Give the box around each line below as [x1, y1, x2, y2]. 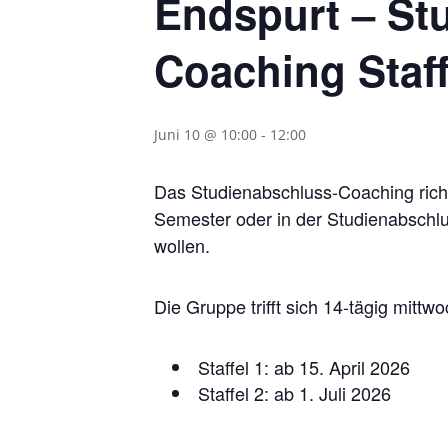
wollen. [154, 231, 211, 258]
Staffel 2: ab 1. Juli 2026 [198, 379, 392, 406]
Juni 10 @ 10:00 [154, 124, 258, 144]
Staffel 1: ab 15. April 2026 [198, 353, 411, 380]
